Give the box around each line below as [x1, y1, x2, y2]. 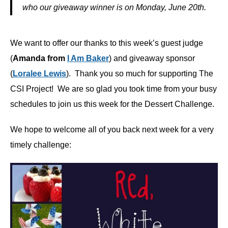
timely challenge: [10, 140, 71, 150]
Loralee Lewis [13, 69, 66, 78]
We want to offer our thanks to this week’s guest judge [10, 39, 203, 48]
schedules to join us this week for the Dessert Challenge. [10, 100, 214, 109]
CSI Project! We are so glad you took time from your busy [10, 84, 217, 94]
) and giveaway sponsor [109, 54, 195, 63]
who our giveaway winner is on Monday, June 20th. [22, 3, 206, 12]
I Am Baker [67, 54, 109, 63]
